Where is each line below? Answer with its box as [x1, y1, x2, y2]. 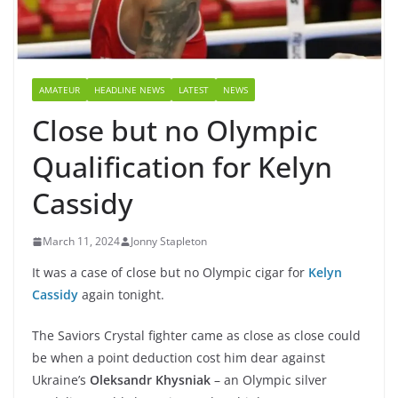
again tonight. [78, 286, 164, 304]
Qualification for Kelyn [32, 147, 332, 187]
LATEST [179, 84, 209, 97]
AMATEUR [39, 84, 80, 97]
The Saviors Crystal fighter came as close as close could [32, 327, 361, 345]
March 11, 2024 [43, 234, 120, 250]
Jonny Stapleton [131, 234, 207, 250]
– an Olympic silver [211, 371, 327, 389]
